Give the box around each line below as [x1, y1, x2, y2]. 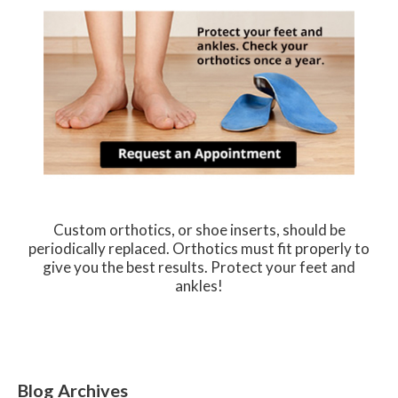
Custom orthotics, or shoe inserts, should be [52, 220, 346, 240]
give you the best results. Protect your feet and [43, 258, 355, 277]
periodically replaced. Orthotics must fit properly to [28, 239, 370, 259]
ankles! [175, 276, 223, 296]
